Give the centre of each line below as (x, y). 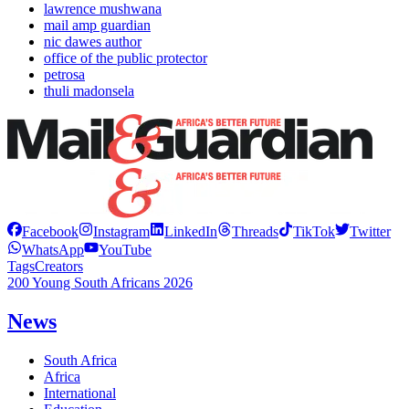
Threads (255, 232)
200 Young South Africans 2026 (100, 283)
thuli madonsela (89, 91)
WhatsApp (53, 250)
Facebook (50, 232)
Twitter (370, 232)
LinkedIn (191, 232)
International (80, 393)
